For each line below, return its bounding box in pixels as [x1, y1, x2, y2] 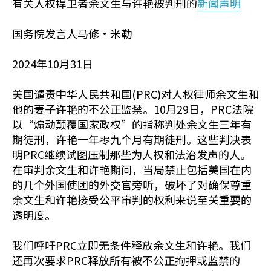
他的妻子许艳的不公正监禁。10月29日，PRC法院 [12, 101, 253, 117]
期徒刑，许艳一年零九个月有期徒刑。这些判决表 [12, 131, 252, 148]
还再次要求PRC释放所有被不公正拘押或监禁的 [12, 252, 240, 269]
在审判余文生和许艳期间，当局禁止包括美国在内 [12, 162, 252, 178]
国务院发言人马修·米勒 [12, 25, 132, 42]
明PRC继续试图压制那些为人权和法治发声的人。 [12, 146, 251, 163]
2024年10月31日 [12, 56, 93, 72]
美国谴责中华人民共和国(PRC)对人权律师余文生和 [12, 86, 259, 102]
